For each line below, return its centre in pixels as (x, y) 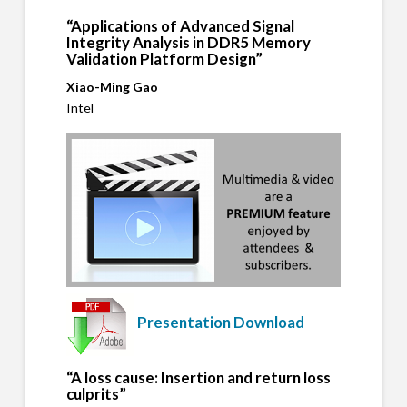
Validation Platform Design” (164, 59)
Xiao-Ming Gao (112, 87)
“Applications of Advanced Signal (180, 26)
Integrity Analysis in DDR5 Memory (188, 43)
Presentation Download (220, 323)
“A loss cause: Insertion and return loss (198, 377)
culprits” (96, 393)
